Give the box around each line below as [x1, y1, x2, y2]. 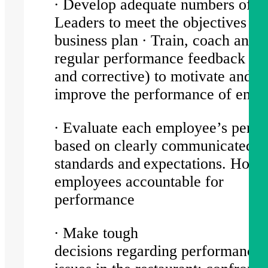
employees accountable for [54, 172, 224, 190]
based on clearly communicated [54, 136, 254, 154]
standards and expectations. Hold [54, 154, 262, 172]
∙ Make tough [54, 224, 139, 242]
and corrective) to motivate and [54, 68, 252, 86]
